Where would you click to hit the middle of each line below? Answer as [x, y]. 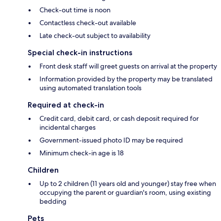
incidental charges [68, 127]
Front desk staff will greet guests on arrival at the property [128, 66]
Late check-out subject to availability [95, 35]
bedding [53, 201]
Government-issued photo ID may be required [111, 140]
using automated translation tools [91, 88]
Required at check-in [66, 105]
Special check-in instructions [80, 52]
